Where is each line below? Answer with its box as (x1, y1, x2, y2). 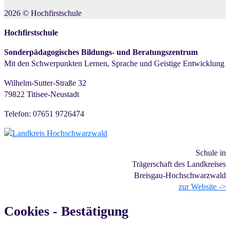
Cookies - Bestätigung (4, 204, 128, 219)
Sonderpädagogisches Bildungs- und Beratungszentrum (4, 48, 198, 57)
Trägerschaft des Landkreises (132, 160, 226, 169)
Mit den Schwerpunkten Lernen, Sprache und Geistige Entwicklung (4, 59, 224, 68)
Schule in (196, 148, 226, 158)
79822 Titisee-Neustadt (4, 90, 79, 99)
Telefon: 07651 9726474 (4, 109, 84, 119)
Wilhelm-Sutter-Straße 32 (4, 79, 86, 88)
